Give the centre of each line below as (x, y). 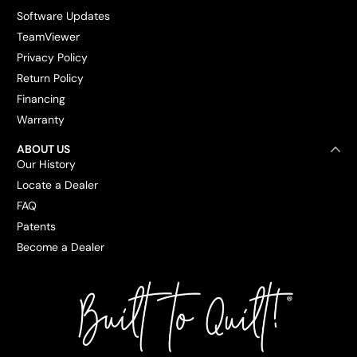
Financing (41, 99)
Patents (36, 226)
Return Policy (50, 78)
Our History (46, 164)
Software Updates (63, 16)
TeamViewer (48, 37)
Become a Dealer (61, 247)
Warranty (41, 120)
